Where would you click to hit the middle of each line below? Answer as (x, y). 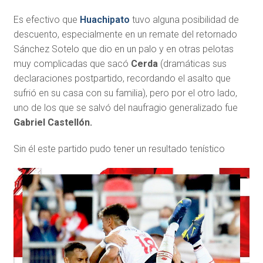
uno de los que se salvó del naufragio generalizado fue (125, 107)
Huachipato (104, 19)
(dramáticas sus (192, 63)
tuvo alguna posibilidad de (184, 19)
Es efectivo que (46, 19)
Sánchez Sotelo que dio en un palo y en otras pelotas (123, 49)
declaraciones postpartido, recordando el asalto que (122, 78)
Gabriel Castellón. (53, 122)
